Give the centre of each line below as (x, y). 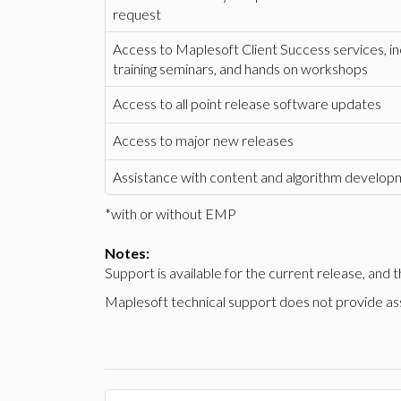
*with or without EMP (171, 213)
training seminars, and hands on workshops (240, 68)
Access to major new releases (203, 140)
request (137, 14)
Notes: (127, 253)
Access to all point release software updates (247, 103)
